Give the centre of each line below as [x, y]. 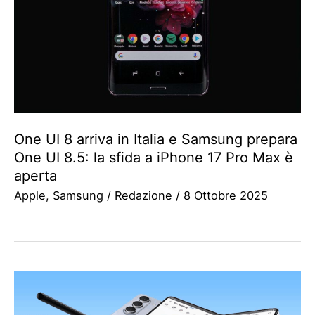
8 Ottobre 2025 [226, 196]
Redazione [145, 196]
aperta [36, 176]
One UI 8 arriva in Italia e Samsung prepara [156, 140]
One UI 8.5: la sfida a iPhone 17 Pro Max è [154, 158]
